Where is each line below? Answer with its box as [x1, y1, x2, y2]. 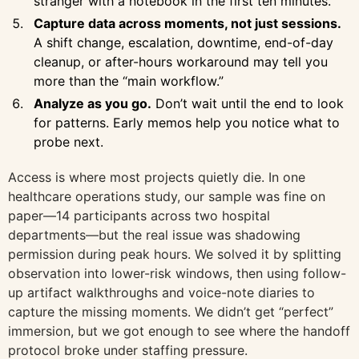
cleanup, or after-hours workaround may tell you [34, 53, 328, 70]
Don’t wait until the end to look [151, 95, 344, 111]
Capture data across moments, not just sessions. [34, 14, 341, 31]
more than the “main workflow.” [34, 72, 224, 89]
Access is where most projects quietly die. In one [8, 168, 305, 185]
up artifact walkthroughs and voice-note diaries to [8, 284, 315, 301]
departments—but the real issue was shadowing [8, 226, 301, 243]
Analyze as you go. [34, 95, 151, 111]
